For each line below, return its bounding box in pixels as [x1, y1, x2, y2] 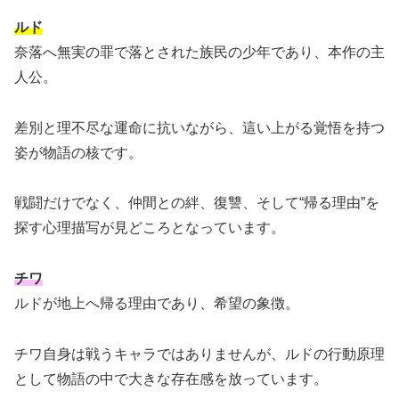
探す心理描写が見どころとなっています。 [14, 220, 285, 236]
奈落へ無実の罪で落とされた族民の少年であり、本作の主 [14, 44, 385, 60]
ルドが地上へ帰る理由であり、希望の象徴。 [14, 296, 299, 312]
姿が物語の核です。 [14, 144, 142, 160]
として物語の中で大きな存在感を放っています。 [14, 370, 328, 387]
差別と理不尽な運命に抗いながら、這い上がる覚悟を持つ [14, 119, 385, 135]
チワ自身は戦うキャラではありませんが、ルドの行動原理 [14, 346, 385, 362]
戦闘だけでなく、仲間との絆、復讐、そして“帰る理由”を [14, 195, 379, 211]
